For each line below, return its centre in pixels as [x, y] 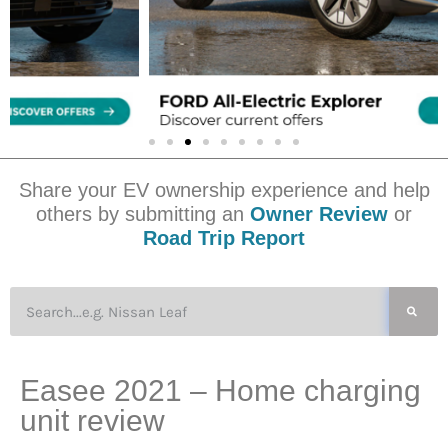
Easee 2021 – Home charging [220, 391]
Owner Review [316, 214]
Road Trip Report [224, 238]
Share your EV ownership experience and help [224, 190]
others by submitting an [140, 214]
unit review [92, 421]
